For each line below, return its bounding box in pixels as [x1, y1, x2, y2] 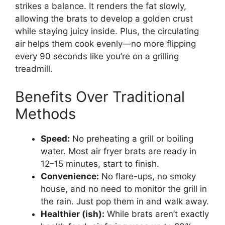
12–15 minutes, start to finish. [41, 158, 159, 169]
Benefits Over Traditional [15, 87, 185, 105]
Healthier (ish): [41, 208, 104, 219]
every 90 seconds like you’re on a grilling [15, 51, 179, 62]
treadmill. [15, 64, 53, 74]
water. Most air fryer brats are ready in [41, 146, 196, 156]
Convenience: [41, 171, 99, 181]
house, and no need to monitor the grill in [41, 183, 207, 194]
